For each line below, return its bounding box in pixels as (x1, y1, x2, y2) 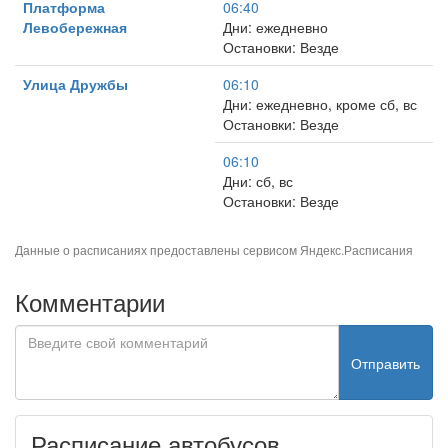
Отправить (351, 352, 420, 373)
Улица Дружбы (23, 74, 128, 94)
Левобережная (23, 17, 127, 37)
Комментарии (15, 284, 165, 319)
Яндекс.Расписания (300, 241, 413, 258)
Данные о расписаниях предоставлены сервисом (15, 241, 300, 258)
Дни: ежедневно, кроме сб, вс (223, 94, 417, 114)
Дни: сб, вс (223, 171, 293, 191)
